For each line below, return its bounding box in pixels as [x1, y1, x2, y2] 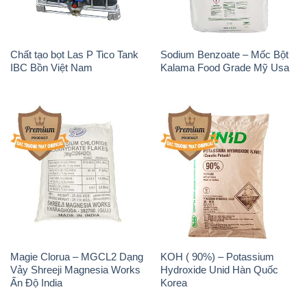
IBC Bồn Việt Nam [10, 62, 93, 74]
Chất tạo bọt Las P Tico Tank [10, 49, 138, 61]
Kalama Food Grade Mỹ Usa [160, 62, 289, 74]
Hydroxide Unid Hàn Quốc [160, 264, 278, 276]
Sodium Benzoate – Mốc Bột [160, 49, 288, 61]
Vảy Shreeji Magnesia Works [10, 264, 140, 276]
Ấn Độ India [10, 277, 62, 289]
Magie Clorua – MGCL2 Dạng [10, 251, 143, 263]
